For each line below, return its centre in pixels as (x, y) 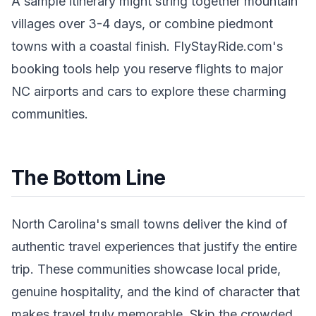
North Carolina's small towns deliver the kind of (150, 224)
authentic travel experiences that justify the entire (154, 246)
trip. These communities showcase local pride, (146, 269)
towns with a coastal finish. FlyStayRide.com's (147, 46)
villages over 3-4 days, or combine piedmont (142, 23)
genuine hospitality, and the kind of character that (156, 291)
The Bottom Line (89, 177)
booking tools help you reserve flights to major (147, 68)
